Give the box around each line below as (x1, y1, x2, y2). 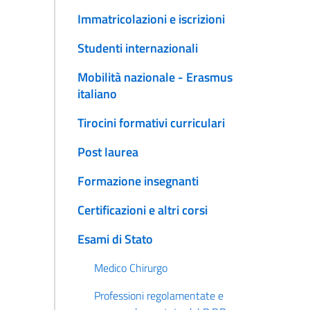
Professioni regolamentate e (93, 287, 224, 304)
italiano (77, 84, 117, 104)
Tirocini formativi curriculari (77, 113, 225, 133)
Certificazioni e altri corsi (77, 201, 208, 220)
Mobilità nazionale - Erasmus (77, 68, 232, 87)
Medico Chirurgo (93, 259, 167, 277)
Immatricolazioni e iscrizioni (77, 10, 225, 29)
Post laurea (77, 143, 138, 162)
